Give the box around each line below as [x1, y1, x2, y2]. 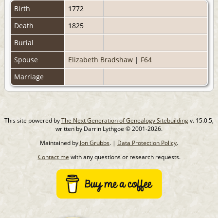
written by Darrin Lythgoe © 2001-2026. [55, 124, 163, 133]
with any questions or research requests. [69, 152, 181, 161]
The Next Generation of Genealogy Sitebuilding [61, 116, 188, 125]
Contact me [37, 152, 69, 161]
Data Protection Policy [117, 138, 177, 147]
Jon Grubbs [80, 138, 109, 147]
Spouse [14, 54, 40, 64]
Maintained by [40, 138, 80, 147]
